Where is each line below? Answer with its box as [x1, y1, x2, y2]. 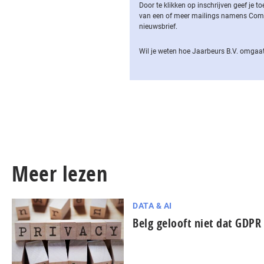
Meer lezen [12, 159, 107, 188]
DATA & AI [133, 201, 172, 210]
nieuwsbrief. [139, 22, 177, 31]
